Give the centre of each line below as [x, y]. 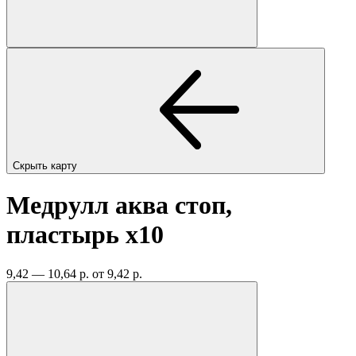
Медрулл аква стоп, [119, 205]
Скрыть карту [46, 165]
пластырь [66, 235]
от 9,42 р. [117, 273]
